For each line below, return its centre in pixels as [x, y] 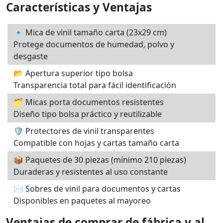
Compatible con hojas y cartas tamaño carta [96, 143]
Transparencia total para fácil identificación [95, 85]
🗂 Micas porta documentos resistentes [89, 102]
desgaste [31, 56]
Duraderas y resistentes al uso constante [91, 171]
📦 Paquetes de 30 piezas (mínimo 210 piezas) [100, 160]
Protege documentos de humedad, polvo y [94, 44]
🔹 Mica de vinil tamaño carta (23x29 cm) [90, 32]
